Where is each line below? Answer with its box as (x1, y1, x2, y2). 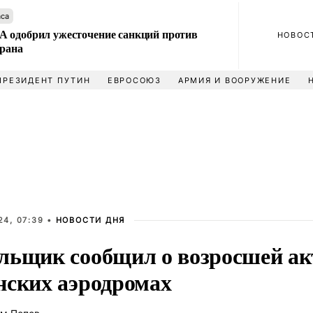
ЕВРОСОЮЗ (107, 75, 161, 85)
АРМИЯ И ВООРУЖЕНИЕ (177, 75, 291, 85)
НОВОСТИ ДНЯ (55, 215, 126, 225)
